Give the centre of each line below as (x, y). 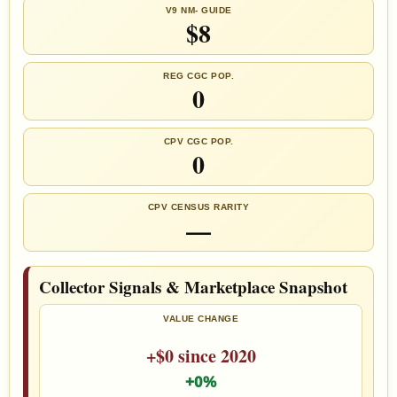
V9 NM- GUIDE (198, 11)
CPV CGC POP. (198, 142)
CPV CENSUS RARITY (198, 207)
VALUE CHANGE (201, 319)
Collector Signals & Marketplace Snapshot (193, 287)
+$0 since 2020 (201, 355)
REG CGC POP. (198, 76)
